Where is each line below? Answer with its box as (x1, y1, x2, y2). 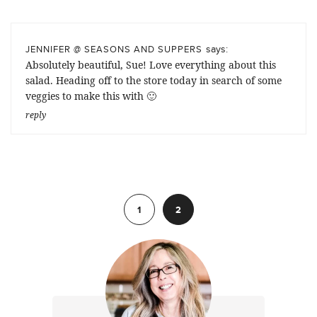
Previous (16, 185, 53, 200)
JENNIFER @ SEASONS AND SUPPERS (25, 42, 202, 55)
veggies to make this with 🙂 (25, 88, 156, 103)
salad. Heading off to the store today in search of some (25, 73, 282, 87)
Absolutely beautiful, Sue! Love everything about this (25, 57, 276, 71)
